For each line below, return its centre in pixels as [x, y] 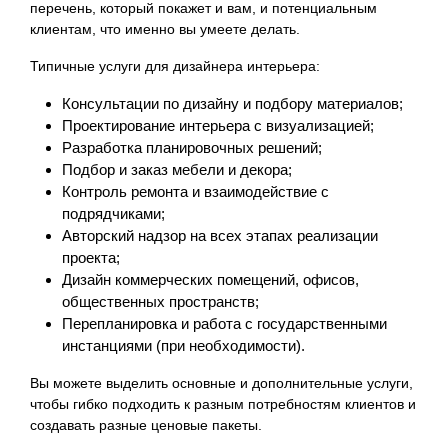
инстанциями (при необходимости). [183, 345]
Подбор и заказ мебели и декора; [177, 169]
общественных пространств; [160, 301]
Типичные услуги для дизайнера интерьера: [175, 65]
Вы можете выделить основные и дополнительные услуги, [221, 382]
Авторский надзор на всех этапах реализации [220, 235]
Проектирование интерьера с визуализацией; [218, 125]
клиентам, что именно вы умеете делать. [165, 28]
